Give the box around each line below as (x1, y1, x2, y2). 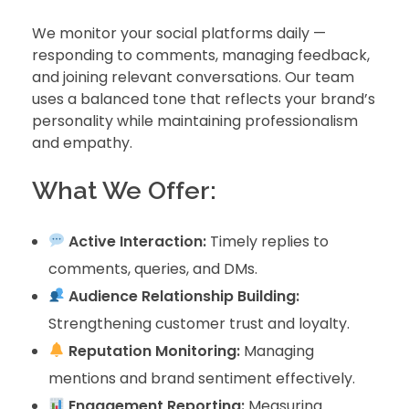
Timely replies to (205, 230, 329, 252)
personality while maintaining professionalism (32, 110, 358, 132)
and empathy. (32, 132, 132, 154)
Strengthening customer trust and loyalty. (47, 312, 350, 334)
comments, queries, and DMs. (47, 257, 257, 279)
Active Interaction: (68, 230, 206, 252)
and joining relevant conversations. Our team (32, 67, 354, 89)
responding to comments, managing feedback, (32, 45, 370, 67)
